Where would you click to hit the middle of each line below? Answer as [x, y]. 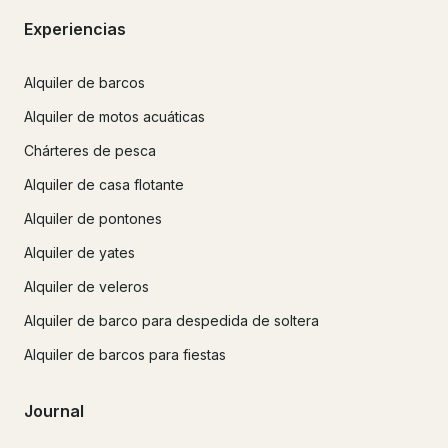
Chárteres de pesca [90, 150]
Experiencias [75, 28]
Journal [54, 411]
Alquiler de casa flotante [104, 184]
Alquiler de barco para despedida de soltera [171, 320]
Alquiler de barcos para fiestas [125, 354]
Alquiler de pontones [93, 218]
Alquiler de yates [79, 252]
